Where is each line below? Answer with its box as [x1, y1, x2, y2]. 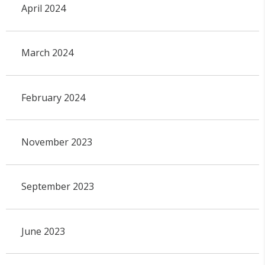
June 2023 [21, 224, 65, 238]
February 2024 [21, 91, 85, 104]
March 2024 [21, 46, 73, 60]
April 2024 [21, 1, 66, 15]
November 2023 [21, 135, 92, 148]
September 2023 [21, 180, 94, 193]
